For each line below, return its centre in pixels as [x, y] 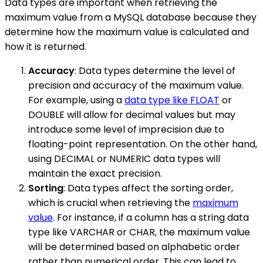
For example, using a [76, 100]
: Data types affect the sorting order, [148, 188]
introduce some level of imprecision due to [126, 129]
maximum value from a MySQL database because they [131, 17]
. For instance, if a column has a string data [151, 217]
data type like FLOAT [172, 100]
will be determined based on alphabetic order [134, 247]
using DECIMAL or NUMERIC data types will [124, 159]
